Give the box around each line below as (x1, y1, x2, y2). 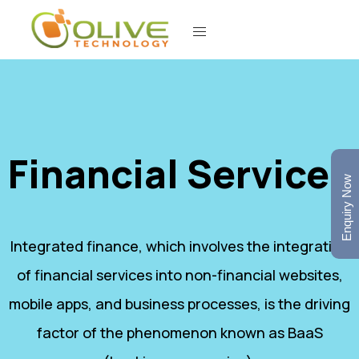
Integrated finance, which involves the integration (10, 236, 349, 256)
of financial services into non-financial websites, (16, 264, 343, 284)
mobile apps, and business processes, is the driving (9, 293, 350, 313)
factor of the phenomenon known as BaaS (36, 322, 323, 342)
